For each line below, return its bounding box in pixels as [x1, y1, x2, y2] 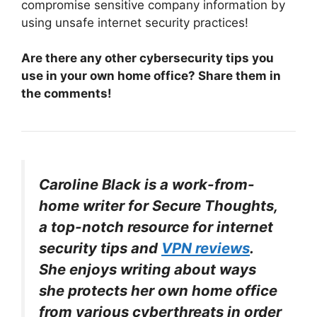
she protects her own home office [39, 282, 277, 300]
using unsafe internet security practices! [21, 15, 248, 30]
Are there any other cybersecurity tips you [21, 51, 274, 66]
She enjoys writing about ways [39, 260, 256, 279]
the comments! [21, 86, 112, 101]
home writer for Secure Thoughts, [39, 197, 277, 215]
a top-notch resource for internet [39, 218, 273, 236]
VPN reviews [161, 239, 250, 258]
